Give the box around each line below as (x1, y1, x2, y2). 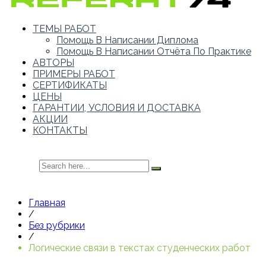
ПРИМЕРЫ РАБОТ (33, 68, 115, 80)
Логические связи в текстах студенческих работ (28, 242, 251, 254)
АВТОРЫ (33, 57, 74, 69)
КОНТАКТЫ (33, 125, 87, 137)
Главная (28, 197, 65, 209)
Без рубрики (28, 220, 85, 232)
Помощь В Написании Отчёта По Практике (56, 46, 251, 58)
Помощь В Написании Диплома (56, 34, 198, 46)
